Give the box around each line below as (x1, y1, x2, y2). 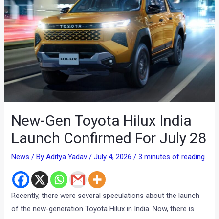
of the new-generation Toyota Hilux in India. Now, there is (11, 204, 195, 214)
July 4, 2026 (94, 153, 134, 162)
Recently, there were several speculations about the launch (11, 191, 200, 200)
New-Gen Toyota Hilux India (11, 112, 192, 130)
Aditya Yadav (46, 153, 89, 162)
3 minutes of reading (138, 153, 205, 162)
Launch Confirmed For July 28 (11, 130, 207, 147)
